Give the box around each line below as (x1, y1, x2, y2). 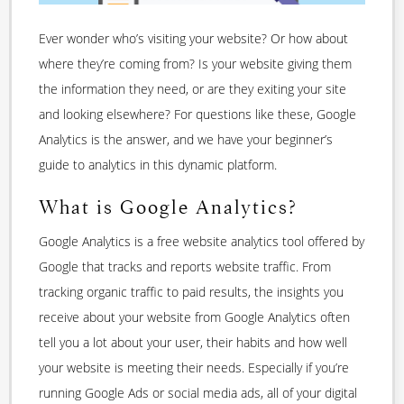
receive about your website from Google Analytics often (39, 308, 350, 326)
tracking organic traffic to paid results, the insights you (39, 282, 344, 300)
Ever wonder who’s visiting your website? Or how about (39, 30, 348, 48)
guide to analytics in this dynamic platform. (39, 156, 277, 174)
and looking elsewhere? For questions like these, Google (39, 106, 356, 124)
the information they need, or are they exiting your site (39, 80, 346, 98)
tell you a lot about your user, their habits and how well (39, 333, 347, 351)
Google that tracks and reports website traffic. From (39, 257, 331, 275)
